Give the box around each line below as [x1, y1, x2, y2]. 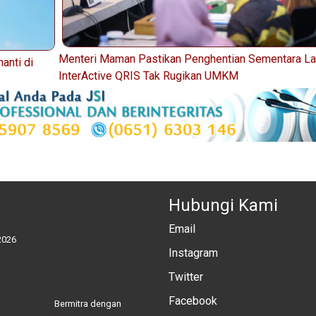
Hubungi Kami [169, 195, 278, 215]
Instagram [169, 245, 218, 260]
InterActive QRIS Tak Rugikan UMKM [58, 69, 238, 83]
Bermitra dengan [54, 298, 121, 309]
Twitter [169, 269, 203, 284]
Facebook [169, 293, 217, 308]
